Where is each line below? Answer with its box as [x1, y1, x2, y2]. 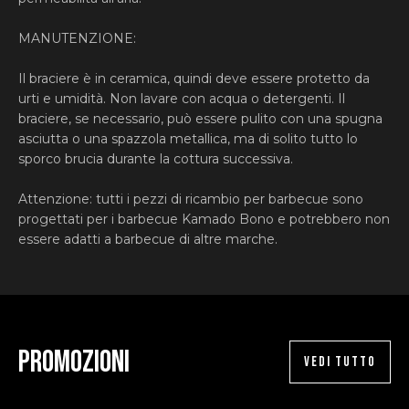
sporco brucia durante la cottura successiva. [18, 151, 293, 167]
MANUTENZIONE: [18, 30, 136, 47]
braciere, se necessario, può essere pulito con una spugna [18, 110, 383, 127]
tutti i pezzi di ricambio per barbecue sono [92, 191, 363, 207]
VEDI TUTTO [304, 353, 376, 371]
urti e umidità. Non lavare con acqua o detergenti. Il [18, 90, 345, 107]
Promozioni [18, 342, 130, 381]
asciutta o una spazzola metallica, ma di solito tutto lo [18, 131, 358, 147]
